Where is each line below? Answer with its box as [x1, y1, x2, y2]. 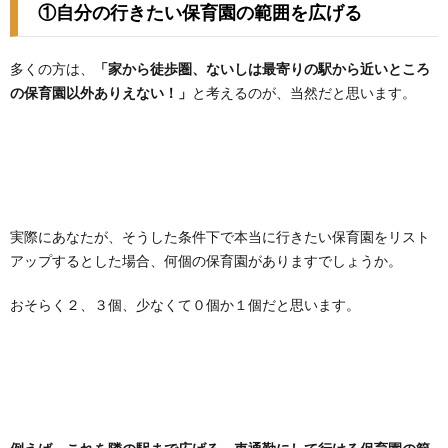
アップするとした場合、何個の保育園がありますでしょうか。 [10, 252, 402, 270]
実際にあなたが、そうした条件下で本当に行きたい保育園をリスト [10, 228, 430, 246]
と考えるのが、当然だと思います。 [192, 84, 416, 102]
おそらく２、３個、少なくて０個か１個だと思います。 [10, 296, 360, 314]
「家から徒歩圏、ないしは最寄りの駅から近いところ [94, 60, 430, 78]
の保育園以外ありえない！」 [10, 84, 192, 102]
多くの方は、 [10, 60, 94, 78]
